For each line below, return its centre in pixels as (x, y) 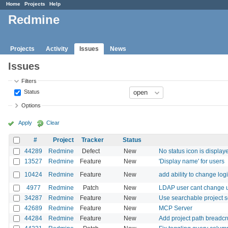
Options (31, 106)
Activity (57, 49)
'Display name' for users (192, 161)
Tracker (93, 140)
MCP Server (176, 208)
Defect (91, 151)
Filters (29, 81)
